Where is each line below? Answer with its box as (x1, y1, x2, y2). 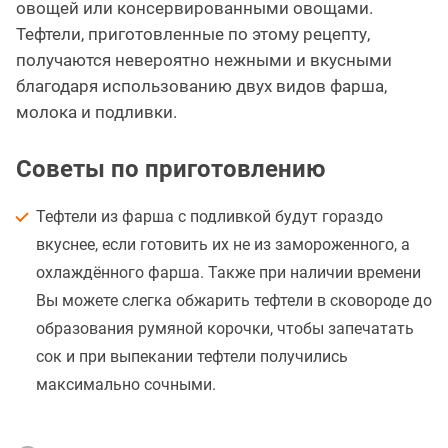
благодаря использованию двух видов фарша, (16, 75, 387, 96)
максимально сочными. (36, 374, 216, 394)
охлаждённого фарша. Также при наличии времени (36, 262, 421, 282)
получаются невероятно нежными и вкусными (16, 49, 392, 70)
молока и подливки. (16, 101, 177, 122)
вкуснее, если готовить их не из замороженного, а (36, 234, 410, 254)
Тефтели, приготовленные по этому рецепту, (16, 23, 370, 44)
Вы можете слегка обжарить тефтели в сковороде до (36, 290, 432, 310)
